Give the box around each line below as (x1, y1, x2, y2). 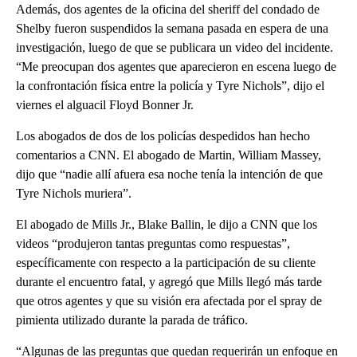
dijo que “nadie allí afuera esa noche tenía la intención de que (16, 167, 323, 181)
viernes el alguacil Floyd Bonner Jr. (16, 97, 194, 112)
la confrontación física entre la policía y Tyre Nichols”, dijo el (16, 78, 324, 92)
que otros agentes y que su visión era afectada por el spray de (16, 293, 322, 308)
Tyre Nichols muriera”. (16, 186, 131, 200)
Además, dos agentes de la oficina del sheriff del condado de (16, 2, 320, 16)
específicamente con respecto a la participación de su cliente (16, 255, 316, 269)
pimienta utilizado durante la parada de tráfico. (16, 312, 248, 327)
